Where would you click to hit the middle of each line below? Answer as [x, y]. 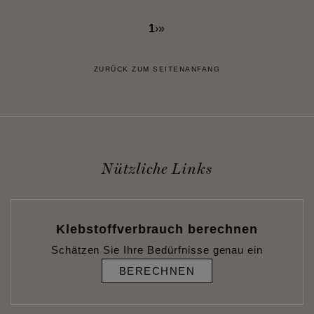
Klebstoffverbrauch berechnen [157, 229]
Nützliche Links [157, 169]
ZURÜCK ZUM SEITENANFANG [157, 69]
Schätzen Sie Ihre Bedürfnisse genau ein [157, 250]
